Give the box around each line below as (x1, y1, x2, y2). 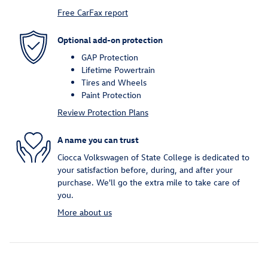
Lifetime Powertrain (81, 64, 155, 76)
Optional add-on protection (57, 33, 163, 45)
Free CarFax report (57, 7, 128, 19)
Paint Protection (81, 89, 141, 101)
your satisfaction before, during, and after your (57, 164, 233, 176)
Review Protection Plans (57, 106, 148, 118)
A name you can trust (57, 133, 139, 145)
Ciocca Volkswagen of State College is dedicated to (57, 151, 249, 163)
